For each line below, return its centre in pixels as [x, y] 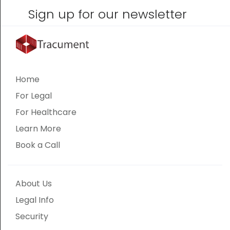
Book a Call [38, 145]
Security [32, 216]
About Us [34, 183]
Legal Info [35, 200]
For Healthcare [46, 112]
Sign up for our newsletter [108, 14]
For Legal [34, 95]
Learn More [38, 128]
